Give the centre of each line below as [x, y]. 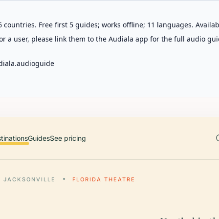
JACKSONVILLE [30, 179]
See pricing [68, 138]
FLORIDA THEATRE [104, 179]
